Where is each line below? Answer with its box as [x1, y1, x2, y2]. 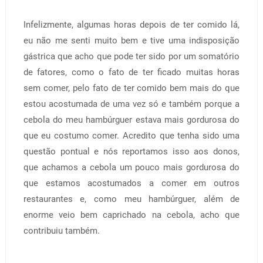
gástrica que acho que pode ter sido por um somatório [23, 50, 240, 62]
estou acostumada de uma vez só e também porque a [23, 98, 240, 109]
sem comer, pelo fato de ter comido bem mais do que [23, 82, 240, 93]
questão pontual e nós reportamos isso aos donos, [23, 146, 240, 157]
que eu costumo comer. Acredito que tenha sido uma [23, 130, 240, 141]
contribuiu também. [23, 225, 102, 236]
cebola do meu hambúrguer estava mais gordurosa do [23, 114, 240, 125]
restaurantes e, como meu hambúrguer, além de [23, 193, 240, 204]
